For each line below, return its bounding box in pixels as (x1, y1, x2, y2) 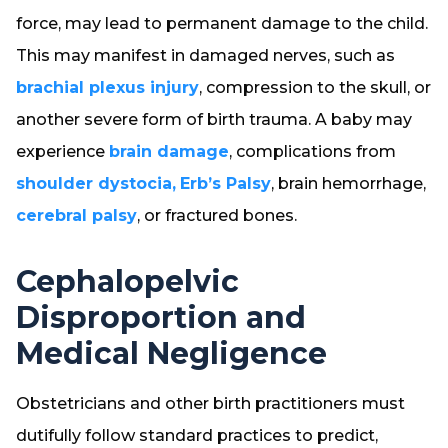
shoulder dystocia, (16, 174, 176, 193)
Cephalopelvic (16, 263, 239, 300)
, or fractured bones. (137, 206, 297, 225)
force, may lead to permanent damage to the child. (16, 14, 428, 33)
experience (16, 142, 109, 161)
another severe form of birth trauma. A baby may (16, 110, 412, 129)
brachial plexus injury (16, 78, 199, 97)
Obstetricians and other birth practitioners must (16, 394, 405, 413)
